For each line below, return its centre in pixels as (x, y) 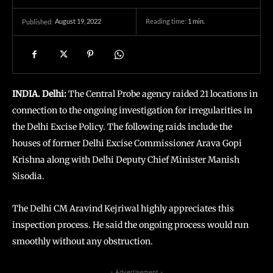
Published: (37, 22)
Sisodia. (28, 176)
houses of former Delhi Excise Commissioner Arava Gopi (127, 143)
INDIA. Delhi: (39, 94)
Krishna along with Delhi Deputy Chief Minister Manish (126, 160)
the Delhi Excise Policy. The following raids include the (122, 127)
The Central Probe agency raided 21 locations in (162, 94)
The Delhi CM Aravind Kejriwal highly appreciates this (123, 208)
